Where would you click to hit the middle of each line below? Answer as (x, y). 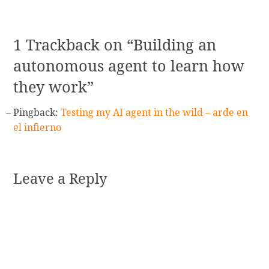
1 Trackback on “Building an (115, 45)
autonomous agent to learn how (129, 66)
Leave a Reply (60, 178)
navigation (52, 13)
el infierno (38, 128)
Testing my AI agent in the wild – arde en (155, 113)
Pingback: (37, 113)
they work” (54, 87)
